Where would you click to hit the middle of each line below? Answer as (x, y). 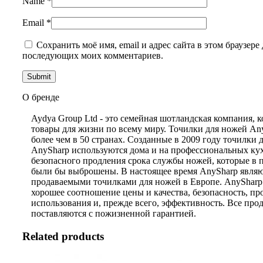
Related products (63, 236)
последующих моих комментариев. (93, 56)
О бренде (41, 97)
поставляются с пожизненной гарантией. (114, 214)
